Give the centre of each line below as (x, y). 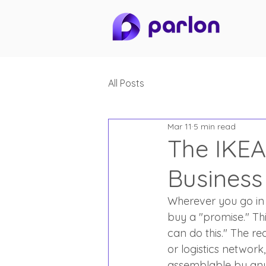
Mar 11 (180, 126)
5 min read (215, 126)
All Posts (126, 83)
